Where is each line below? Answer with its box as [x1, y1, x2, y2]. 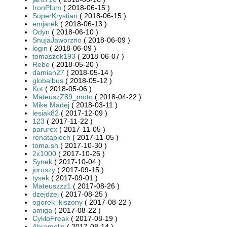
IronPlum [32, 3, 61, 12]
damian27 [32, 68, 64, 77]
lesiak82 [32, 108, 59, 117]
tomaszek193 [32, 52, 75, 60]
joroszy [32, 165, 55, 174]
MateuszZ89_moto [32, 92, 93, 101]
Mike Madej [32, 100, 69, 109]
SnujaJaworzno [32, 35, 82, 44]
